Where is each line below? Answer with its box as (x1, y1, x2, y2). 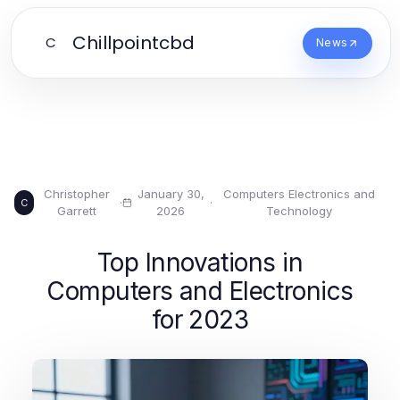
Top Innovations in (97, 247, 303, 278)
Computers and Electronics (46, 276, 354, 306)
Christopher (43, 187, 110, 201)
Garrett (56, 204, 96, 218)
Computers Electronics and (222, 187, 375, 201)
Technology (265, 204, 332, 218)
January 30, (137, 187, 204, 201)
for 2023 (151, 304, 249, 335)
